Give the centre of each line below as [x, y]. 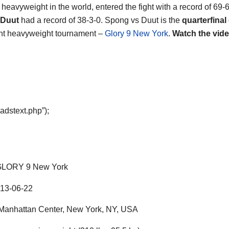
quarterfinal [204, 20]
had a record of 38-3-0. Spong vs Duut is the [100, 20]
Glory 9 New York [136, 33]
